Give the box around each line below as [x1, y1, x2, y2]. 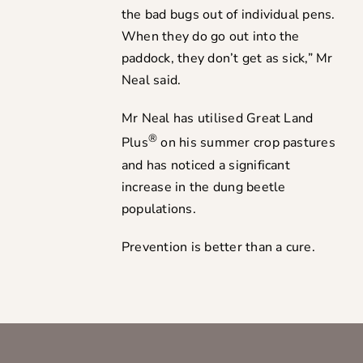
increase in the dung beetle [121, 177, 286, 196]
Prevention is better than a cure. [121, 237, 315, 256]
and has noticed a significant [121, 156, 290, 174]
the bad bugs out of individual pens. [121, 6, 335, 24]
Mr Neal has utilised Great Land [121, 109, 314, 128]
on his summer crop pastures [157, 134, 335, 152]
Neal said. [121, 71, 181, 90]
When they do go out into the [121, 28, 300, 46]
